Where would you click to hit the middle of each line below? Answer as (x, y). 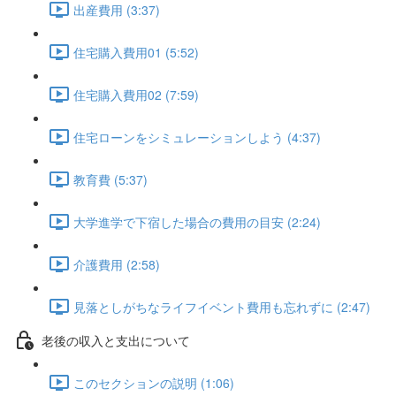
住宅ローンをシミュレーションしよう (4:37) (197, 137)
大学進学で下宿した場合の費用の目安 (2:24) (197, 221)
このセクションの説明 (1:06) (154, 382)
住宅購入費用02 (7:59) (136, 94)
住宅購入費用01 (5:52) (136, 52)
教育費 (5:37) (110, 179)
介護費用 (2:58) (117, 264)
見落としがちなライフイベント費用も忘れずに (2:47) (222, 306)
